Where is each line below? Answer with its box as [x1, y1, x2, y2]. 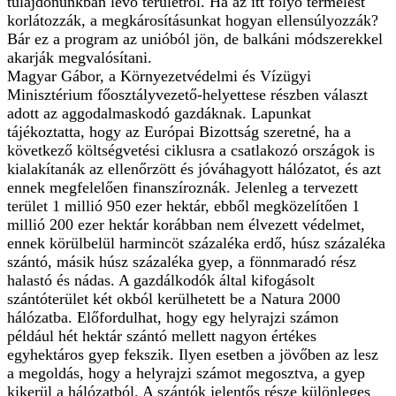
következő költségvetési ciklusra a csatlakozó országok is [7, 141, 375, 159]
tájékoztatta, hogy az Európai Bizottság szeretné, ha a [7, 122, 351, 141]
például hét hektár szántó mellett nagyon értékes [7, 326, 316, 345]
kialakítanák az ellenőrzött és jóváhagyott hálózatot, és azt [7, 159, 381, 178]
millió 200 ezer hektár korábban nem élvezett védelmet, [7, 215, 365, 233]
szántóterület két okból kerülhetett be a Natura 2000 [7, 289, 340, 308]
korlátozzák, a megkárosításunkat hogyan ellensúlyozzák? [7, 11, 378, 29]
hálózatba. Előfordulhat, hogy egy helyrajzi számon [7, 308, 339, 326]
